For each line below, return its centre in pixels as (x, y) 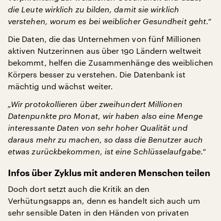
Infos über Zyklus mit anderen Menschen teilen (109, 173)
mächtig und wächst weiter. (61, 86)
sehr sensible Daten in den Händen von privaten (98, 212)
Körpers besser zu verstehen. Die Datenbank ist (97, 74)
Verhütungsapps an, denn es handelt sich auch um (104, 201)
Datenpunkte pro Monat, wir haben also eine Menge (105, 116)
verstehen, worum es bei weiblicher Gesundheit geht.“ (110, 21)
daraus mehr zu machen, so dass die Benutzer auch (105, 139)
